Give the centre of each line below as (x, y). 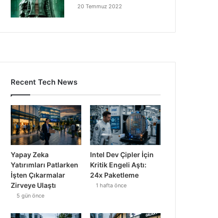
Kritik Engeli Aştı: (118, 165)
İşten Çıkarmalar (38, 175)
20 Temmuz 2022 (100, 7)
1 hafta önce (111, 186)
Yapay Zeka (30, 155)
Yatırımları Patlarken (45, 165)
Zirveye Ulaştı (34, 185)
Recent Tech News (44, 82)
